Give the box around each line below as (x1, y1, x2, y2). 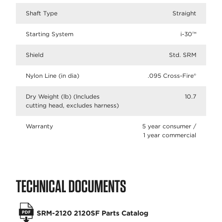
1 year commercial (143, 131, 196, 139)
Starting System (26, 30, 73, 38)
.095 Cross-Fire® (148, 72, 196, 79)
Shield (26, 51, 44, 58)
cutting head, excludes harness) (26, 102, 119, 109)
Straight (172, 9, 196, 17)
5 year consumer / (142, 122, 196, 130)
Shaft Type (26, 9, 57, 17)
